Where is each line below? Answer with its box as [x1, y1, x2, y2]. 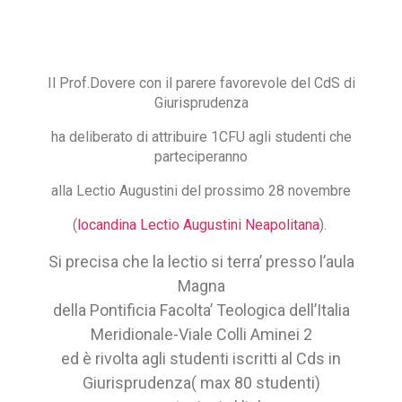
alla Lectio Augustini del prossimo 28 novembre [51, 181, 351, 199]
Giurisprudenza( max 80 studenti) [82, 372, 320, 392]
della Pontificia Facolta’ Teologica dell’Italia [52, 300, 350, 319]
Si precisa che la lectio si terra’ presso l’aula [48, 251, 354, 271]
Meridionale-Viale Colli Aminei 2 [90, 324, 312, 344]
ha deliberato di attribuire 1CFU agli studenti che [50, 127, 352, 145]
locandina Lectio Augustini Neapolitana [76, 215, 319, 233]
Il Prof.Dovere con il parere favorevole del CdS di [47, 74, 355, 92]
